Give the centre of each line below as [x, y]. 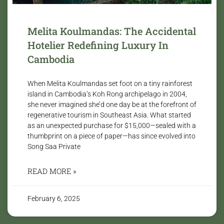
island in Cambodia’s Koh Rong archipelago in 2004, [107, 94]
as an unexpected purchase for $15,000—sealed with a [112, 125]
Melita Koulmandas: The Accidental [112, 31]
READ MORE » [52, 171]
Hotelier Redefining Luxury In [98, 45]
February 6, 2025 [54, 198]
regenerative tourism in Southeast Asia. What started [109, 115]
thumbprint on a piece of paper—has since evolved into [111, 136]
